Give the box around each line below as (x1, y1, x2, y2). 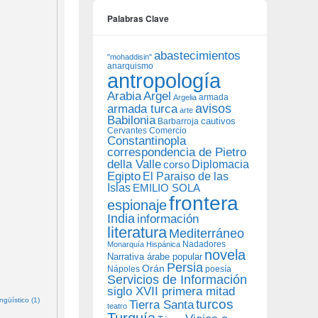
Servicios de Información (107, 273, 247, 287)
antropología (107, 69, 221, 92)
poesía (205, 264, 231, 274)
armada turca (107, 102, 177, 116)
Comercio (149, 126, 187, 135)
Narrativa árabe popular (107, 251, 202, 262)
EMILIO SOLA (133, 182, 200, 194)
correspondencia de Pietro (107, 146, 246, 159)
